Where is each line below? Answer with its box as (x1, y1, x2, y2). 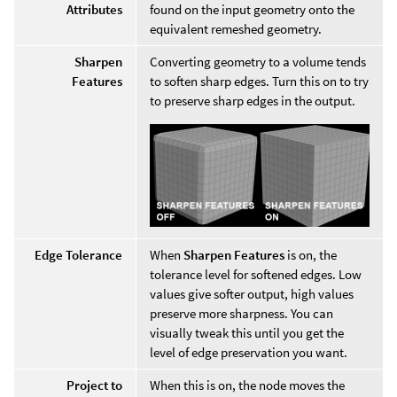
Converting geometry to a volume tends (150, 52, 366, 70)
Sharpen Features (183, 245, 284, 263)
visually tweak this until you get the (150, 323, 344, 341)
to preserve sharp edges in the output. (150, 91, 355, 109)
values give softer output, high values (150, 284, 354, 302)
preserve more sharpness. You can (150, 304, 333, 322)
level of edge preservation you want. (150, 343, 347, 361)
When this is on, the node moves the (150, 376, 345, 393)
